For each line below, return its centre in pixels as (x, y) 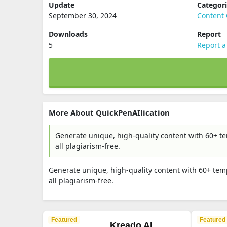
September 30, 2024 (83, 15)
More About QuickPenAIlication (109, 112)
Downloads (68, 34)
